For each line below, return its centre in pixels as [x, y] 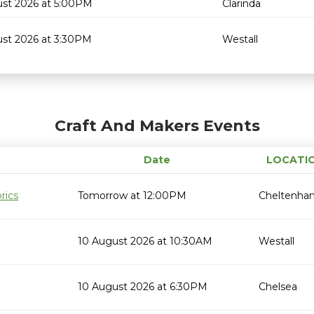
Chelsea [278, 287]
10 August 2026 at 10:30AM [145, 241]
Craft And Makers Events [157, 126]
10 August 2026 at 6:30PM [143, 287]
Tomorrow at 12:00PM [132, 196]
